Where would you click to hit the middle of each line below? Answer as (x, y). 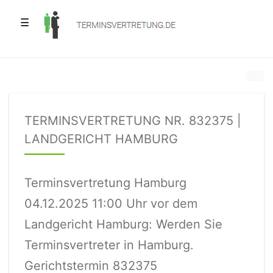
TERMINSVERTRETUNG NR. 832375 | (133, 121)
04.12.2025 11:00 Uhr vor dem (111, 204)
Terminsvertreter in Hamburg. (109, 245)
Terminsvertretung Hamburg (105, 183)
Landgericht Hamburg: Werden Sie (123, 224)
